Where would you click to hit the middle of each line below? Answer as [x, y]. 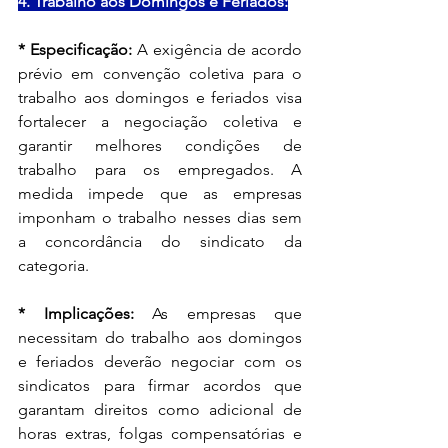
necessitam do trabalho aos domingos [160, 337]
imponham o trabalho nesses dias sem [160, 217]
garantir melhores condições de [160, 145]
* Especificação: [77, 49]
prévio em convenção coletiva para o [160, 73]
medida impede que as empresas [160, 193]
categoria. [53, 265]
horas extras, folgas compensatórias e [160, 433]
